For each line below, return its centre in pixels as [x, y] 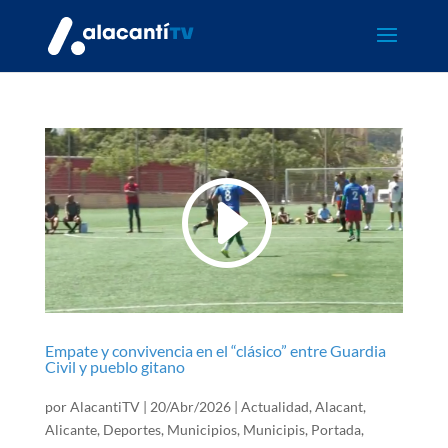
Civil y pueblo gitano [114, 366]
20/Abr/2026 [190, 406]
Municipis [273, 429]
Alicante [70, 429]
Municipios [201, 429]
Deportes [131, 429]
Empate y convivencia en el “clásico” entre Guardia [215, 350]
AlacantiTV [104, 406]
